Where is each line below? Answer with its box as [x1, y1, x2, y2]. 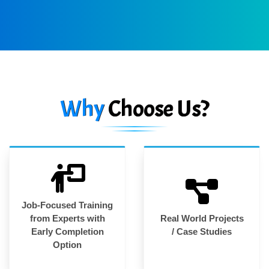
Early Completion [31, 226, 104, 237]
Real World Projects [160, 213, 244, 223]
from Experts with [29, 213, 105, 223]
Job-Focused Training [22, 199, 113, 210]
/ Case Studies [172, 226, 232, 237]
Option [53, 239, 82, 250]
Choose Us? [108, 94, 209, 124]
